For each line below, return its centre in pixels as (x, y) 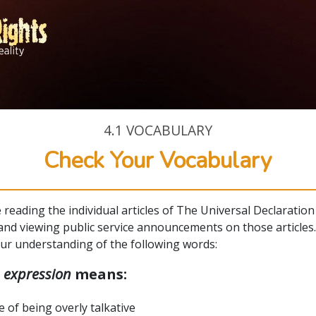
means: (99, 274)
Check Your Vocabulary (158, 160)
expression (37, 274)
